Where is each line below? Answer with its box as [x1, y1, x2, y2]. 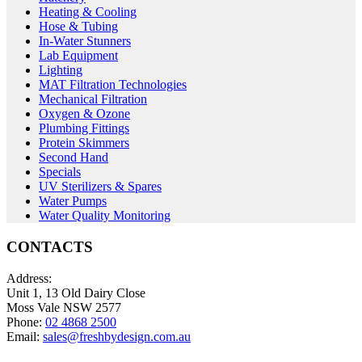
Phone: [6, 314, 45, 329]
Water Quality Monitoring [39, 208, 170, 223]
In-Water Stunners [39, 34, 131, 48]
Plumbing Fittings [39, 121, 129, 136]
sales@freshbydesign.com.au [43, 329, 191, 343]
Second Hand [39, 150, 108, 165]
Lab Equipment [39, 48, 118, 63]
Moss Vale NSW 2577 [6, 300, 121, 314]
